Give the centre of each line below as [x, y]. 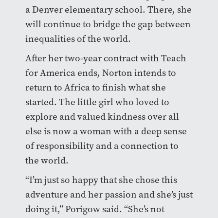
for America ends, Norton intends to [100, 73]
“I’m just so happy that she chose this [101, 180]
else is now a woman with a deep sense [106, 131]
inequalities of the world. [78, 38]
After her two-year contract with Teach [106, 58]
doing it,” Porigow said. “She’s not [95, 209]
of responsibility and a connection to [102, 145]
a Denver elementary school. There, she [108, 9]
